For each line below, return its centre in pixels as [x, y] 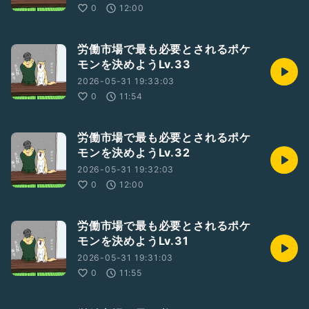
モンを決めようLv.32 [134, 152]
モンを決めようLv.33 [134, 64]
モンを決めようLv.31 [133, 241]
